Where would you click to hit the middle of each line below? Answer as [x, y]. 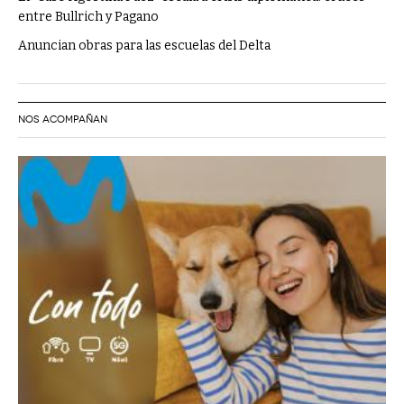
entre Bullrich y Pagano [88, 16]
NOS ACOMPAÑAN [63, 119]
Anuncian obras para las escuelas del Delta [144, 45]
